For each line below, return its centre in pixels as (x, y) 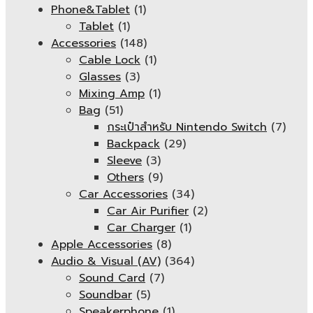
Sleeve (124, 161)
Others (125, 177)
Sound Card (112, 278)
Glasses (100, 77)
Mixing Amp (112, 94)
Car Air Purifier (148, 211)
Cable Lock (110, 60)
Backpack (133, 144)
